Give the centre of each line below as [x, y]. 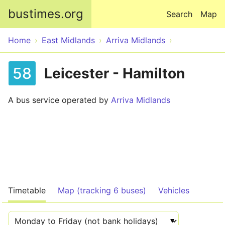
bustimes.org [46, 14]
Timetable [27, 190]
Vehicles [174, 190]
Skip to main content [113, 6]
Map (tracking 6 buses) [102, 190]
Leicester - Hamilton [115, 73]
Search [179, 14]
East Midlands [68, 40]
